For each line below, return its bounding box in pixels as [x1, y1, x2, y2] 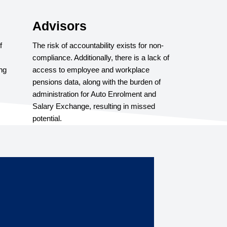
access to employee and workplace [32, 65, 149, 74]
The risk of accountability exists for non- [32, 41, 164, 50]
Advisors [32, 18, 87, 33]
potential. [32, 113, 62, 123]
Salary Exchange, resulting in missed [32, 101, 155, 110]
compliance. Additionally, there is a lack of [32, 53, 169, 62]
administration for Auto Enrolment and [32, 89, 156, 98]
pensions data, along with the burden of [32, 77, 161, 86]
